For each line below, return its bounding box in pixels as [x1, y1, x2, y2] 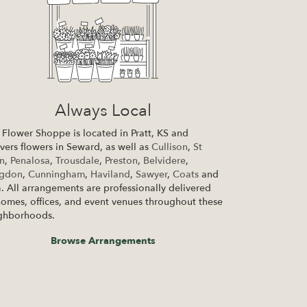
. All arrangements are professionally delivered [1, 182, 212, 195]
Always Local [55, 99, 152, 123]
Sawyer [136, 168, 168, 182]
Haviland [90, 168, 131, 182]
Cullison [151, 140, 188, 154]
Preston [105, 154, 138, 168]
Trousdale [56, 154, 100, 168]
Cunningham [28, 168, 86, 182]
